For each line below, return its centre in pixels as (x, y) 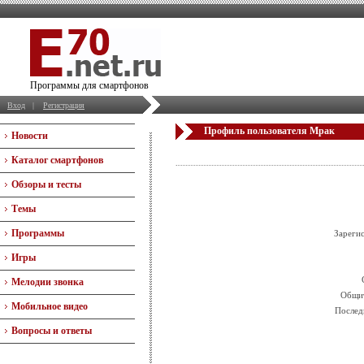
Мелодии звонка (48, 282)
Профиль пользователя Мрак (269, 131)
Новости (30, 136)
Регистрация (64, 105)
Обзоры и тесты (46, 184)
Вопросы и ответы (52, 331)
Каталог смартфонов (57, 160)
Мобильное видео (50, 306)
